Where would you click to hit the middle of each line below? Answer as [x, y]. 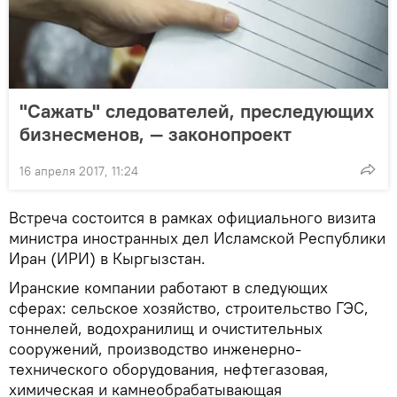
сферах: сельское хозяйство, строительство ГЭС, [189, 308]
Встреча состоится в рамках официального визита [192, 218]
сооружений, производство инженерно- [155, 349]
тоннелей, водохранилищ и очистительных [166, 329]
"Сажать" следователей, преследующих [197, 111]
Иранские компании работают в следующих [168, 288]
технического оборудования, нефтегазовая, [169, 370]
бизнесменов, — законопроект [156, 134]
